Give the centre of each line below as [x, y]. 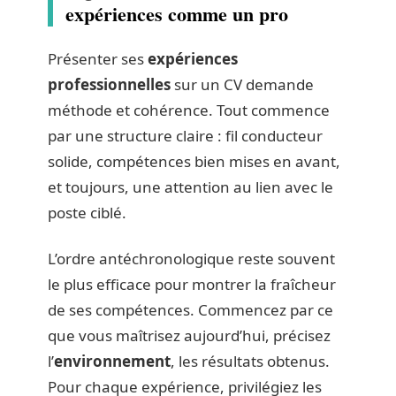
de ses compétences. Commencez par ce [190, 309]
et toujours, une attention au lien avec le [190, 187]
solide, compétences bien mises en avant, [194, 162]
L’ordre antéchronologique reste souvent [191, 258]
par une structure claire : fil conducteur [185, 136]
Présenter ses [98, 59]
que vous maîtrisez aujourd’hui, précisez [189, 335]
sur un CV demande [242, 85]
